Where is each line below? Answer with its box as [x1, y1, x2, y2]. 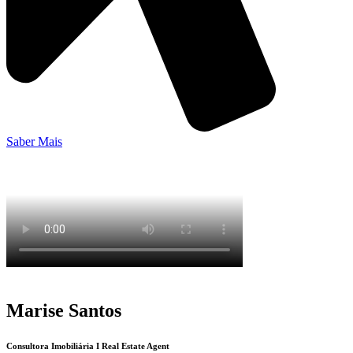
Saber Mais [6, 134, 62, 148]
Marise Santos [6, 299, 121, 321]
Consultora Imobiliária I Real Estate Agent [6, 340, 169, 351]
